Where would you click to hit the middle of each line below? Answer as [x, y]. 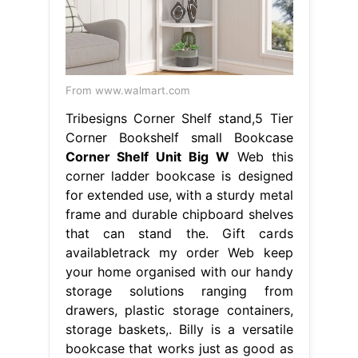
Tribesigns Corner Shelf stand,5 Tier [179, 118]
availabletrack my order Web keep [179, 252]
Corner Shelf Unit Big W [147, 156]
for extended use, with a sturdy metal [179, 195]
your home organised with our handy [179, 271]
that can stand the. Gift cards [179, 233]
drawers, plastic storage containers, [179, 310]
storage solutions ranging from [179, 290]
